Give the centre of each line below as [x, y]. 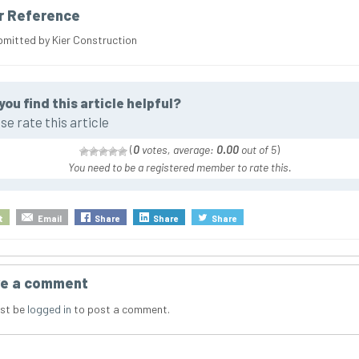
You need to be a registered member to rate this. [179, 167]
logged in [49, 309]
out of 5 [258, 150]
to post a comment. [120, 309]
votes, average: [178, 150]
